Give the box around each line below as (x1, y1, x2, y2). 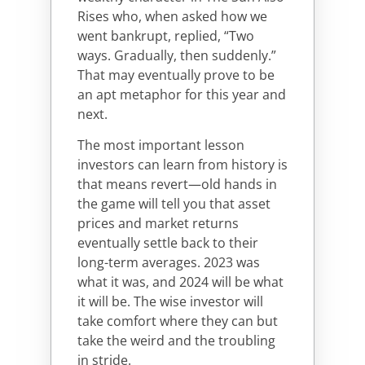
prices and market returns (77, 214, 239, 233)
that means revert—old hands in (77, 175, 277, 194)
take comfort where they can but (77, 312, 278, 331)
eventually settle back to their (77, 234, 258, 253)
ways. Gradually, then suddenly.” (77, 46, 276, 64)
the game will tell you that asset (77, 195, 270, 213)
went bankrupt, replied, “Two (77, 26, 254, 45)
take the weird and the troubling (77, 332, 275, 350)
